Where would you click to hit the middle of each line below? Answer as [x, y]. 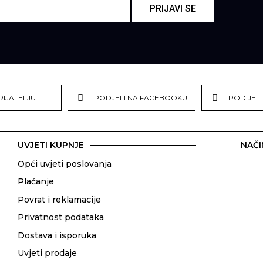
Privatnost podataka [61, 218]
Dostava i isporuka [57, 235]
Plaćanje [36, 182]
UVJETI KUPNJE [51, 145]
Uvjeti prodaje [48, 253]
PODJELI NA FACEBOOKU [141, 97]
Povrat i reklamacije [60, 199]
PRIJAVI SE [173, 8]
